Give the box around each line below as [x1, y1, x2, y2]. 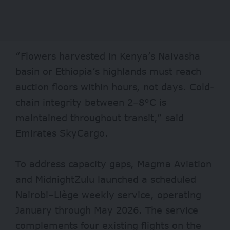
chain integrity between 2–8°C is [15, 97, 166, 108]
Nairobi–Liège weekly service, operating [15, 189, 201, 201]
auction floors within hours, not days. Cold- [15, 81, 214, 93]
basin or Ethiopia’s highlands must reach [15, 66, 201, 78]
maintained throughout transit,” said [15, 112, 184, 124]
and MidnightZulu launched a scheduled [15, 174, 196, 185]
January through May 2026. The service [15, 204, 198, 216]
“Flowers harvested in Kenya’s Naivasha [15, 50, 200, 62]
